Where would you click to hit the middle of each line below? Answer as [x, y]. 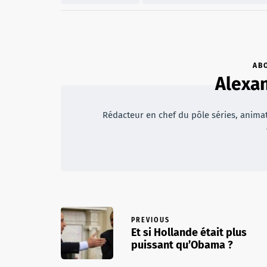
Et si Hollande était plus [189, 232]
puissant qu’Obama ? [182, 245]
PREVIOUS [150, 220]
